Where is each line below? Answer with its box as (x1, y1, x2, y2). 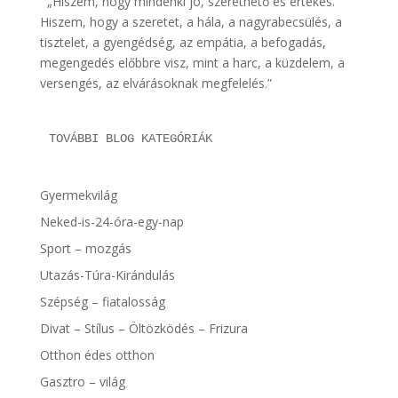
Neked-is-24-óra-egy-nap (39, 212, 184, 230)
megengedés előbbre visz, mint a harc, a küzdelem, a (39, 53, 345, 71)
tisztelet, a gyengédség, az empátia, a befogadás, (39, 33, 326, 51)
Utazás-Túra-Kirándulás (39, 266, 175, 283)
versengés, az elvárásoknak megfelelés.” (39, 74, 272, 92)
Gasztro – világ (39, 372, 125, 390)
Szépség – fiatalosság (39, 292, 165, 310)
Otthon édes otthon (39, 346, 155, 363)
